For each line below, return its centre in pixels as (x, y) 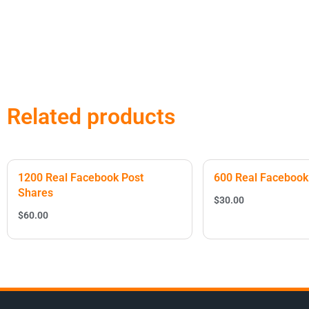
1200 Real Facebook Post (81, 178)
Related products (91, 117)
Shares (36, 193)
